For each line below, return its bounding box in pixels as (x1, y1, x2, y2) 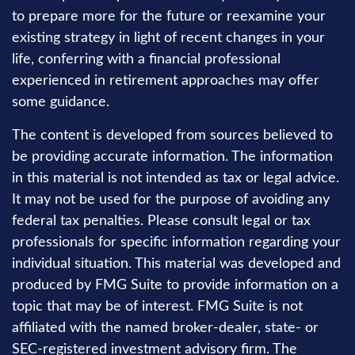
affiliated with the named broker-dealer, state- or (12, 321, 319, 335)
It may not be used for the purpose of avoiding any (12, 193, 330, 207)
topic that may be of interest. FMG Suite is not (12, 300, 303, 314)
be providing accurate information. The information (12, 150, 333, 164)
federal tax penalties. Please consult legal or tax (12, 214, 311, 228)
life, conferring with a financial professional (12, 52, 281, 67)
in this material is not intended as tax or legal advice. (12, 171, 339, 185)
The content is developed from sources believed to (12, 128, 333, 143)
